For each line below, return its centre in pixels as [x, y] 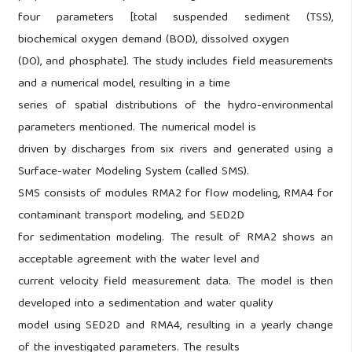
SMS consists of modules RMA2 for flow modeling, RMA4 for [176, 194]
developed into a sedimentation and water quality [145, 304]
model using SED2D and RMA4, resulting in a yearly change [176, 326]
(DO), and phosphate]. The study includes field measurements [176, 62]
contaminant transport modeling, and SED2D [131, 216]
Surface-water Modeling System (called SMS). [133, 172]
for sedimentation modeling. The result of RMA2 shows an [176, 238]
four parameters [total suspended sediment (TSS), [176, 18]
